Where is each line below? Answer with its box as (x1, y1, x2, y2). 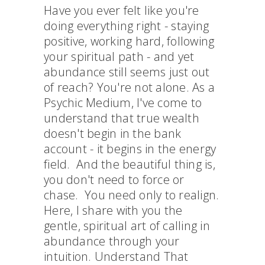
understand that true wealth (44, 110, 199, 126)
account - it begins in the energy (44, 141, 216, 157)
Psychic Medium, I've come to (44, 95, 202, 111)
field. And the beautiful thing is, (44, 156, 215, 172)
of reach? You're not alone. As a (44, 79, 215, 95)
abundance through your (44, 233, 180, 249)
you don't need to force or (44, 172, 185, 188)
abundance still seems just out (44, 64, 210, 80)
